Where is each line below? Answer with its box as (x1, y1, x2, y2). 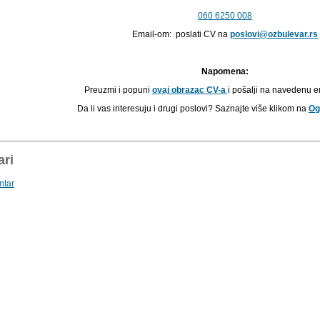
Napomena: (201, 66, 249, 76)
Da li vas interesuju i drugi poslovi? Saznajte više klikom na (77, 103, 309, 114)
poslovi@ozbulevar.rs (230, 29, 318, 39)
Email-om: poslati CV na (132, 29, 230, 39)
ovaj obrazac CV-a (151, 84, 226, 95)
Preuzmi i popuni (84, 84, 152, 95)
